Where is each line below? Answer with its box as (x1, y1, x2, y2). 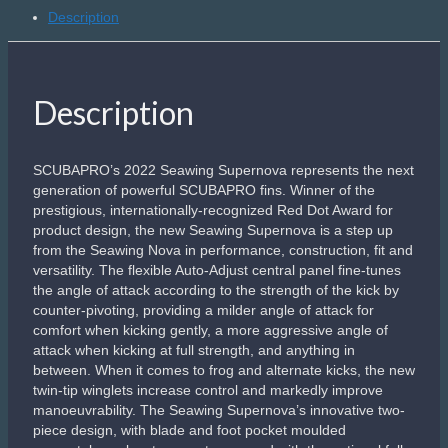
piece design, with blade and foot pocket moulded (33, 422, 346, 438)
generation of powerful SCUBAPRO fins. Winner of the (33, 182, 375, 198)
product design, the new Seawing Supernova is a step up (33, 222, 393, 238)
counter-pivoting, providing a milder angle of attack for (33, 302, 374, 318)
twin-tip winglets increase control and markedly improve (33, 382, 383, 398)
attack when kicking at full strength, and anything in (33, 342, 355, 358)
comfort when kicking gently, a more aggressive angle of (33, 322, 388, 338)
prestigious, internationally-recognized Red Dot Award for (33, 202, 393, 218)
